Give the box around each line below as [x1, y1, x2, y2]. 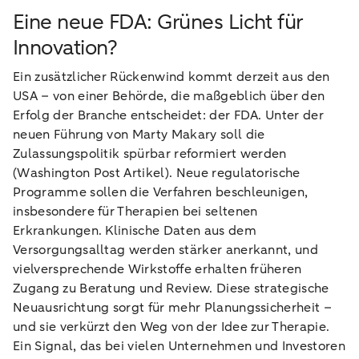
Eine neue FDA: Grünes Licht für [13, 8, 302, 36]
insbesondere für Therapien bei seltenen [13, 203, 258, 220]
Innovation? [13, 34, 118, 62]
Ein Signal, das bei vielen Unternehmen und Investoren [13, 337, 345, 355]
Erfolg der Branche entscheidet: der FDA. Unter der [13, 107, 325, 124]
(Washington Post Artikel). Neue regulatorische [13, 164, 301, 182]
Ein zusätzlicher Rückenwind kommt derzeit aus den [13, 68, 330, 86]
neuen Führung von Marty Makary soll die [13, 126, 265, 143]
